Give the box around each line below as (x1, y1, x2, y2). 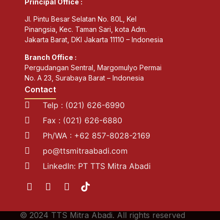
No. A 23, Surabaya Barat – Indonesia (25, 73, 144, 82)
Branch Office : (25, 53, 77, 61)
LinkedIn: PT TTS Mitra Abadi (42, 161, 151, 171)
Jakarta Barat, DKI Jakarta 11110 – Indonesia (25, 35, 165, 44)
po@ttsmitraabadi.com (42, 145, 128, 156)
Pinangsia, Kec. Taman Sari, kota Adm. (25, 25, 147, 34)
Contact (25, 84, 56, 94)
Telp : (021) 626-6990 (42, 100, 125, 110)
